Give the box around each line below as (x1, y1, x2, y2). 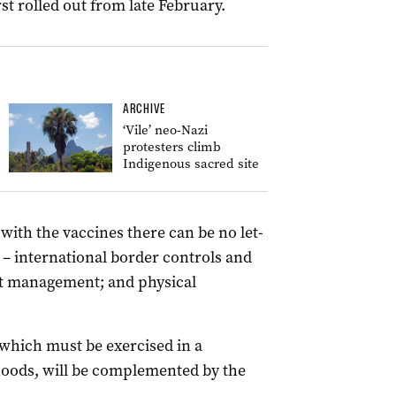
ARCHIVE (123, 101, 165, 117)
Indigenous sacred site (123, 155, 259, 172)
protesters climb (123, 138, 221, 156)
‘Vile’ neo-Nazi (123, 121, 208, 139)
